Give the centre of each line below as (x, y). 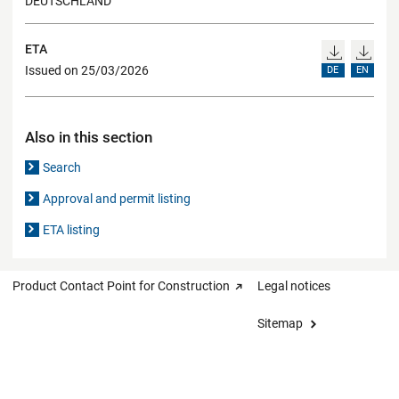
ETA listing (72, 229)
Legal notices (294, 285)
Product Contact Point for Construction (121, 285)
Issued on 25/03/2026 (87, 71)
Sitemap (280, 323)
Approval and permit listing (117, 198)
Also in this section (89, 137)
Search (62, 167)
